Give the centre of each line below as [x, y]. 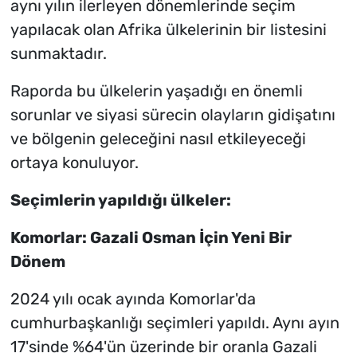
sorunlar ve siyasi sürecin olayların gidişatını [173, 115]
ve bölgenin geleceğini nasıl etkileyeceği [158, 139]
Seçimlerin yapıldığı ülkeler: [120, 200]
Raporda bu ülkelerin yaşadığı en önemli [156, 91]
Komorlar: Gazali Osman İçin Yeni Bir [151, 238]
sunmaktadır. [58, 54]
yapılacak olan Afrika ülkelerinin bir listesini [168, 30]
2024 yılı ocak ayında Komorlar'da [133, 299]
